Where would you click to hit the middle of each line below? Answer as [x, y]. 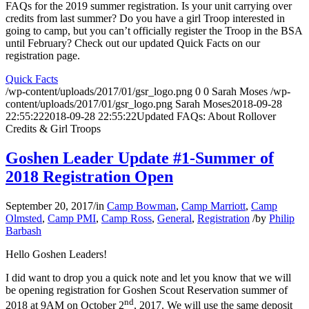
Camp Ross [127, 219]
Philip [282, 219]
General [175, 219]
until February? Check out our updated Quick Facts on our [133, 43]
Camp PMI [72, 219]
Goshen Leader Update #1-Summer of [140, 158]
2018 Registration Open [89, 177]
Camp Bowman [141, 206]
